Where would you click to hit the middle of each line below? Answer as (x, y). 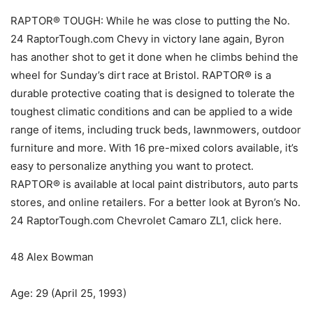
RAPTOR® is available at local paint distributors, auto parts (154, 184)
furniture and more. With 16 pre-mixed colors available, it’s (154, 148)
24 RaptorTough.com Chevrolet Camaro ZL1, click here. (146, 221)
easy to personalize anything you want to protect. (132, 166)
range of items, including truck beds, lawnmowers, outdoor (156, 130)
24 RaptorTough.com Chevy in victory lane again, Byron (147, 39)
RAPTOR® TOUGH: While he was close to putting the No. (150, 21)
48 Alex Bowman (52, 257)
